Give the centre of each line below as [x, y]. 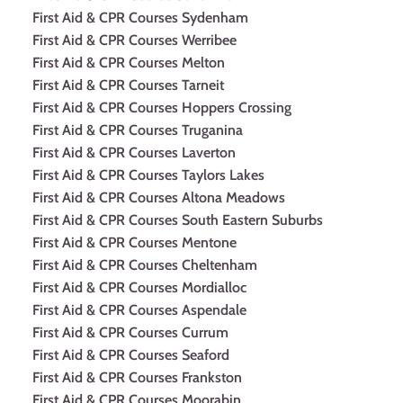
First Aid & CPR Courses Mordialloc [139, 287]
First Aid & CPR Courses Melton [129, 63]
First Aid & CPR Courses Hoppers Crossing [162, 107]
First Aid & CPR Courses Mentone [134, 242]
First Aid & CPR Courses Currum [130, 332]
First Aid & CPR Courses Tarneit [128, 85]
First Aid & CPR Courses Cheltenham [145, 265]
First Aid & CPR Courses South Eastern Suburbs [178, 220]
